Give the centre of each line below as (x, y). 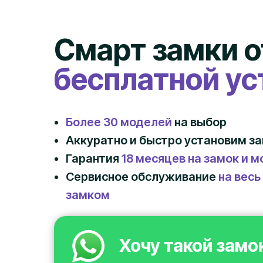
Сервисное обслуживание (142, 177)
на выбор (199, 122)
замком (88, 195)
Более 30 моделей (119, 122)
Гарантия (94, 159)
